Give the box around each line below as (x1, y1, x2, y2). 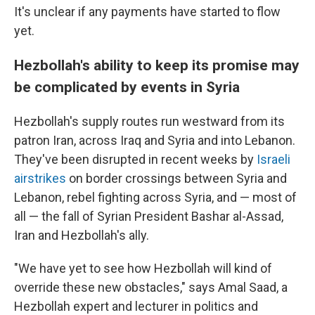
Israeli (257, 152, 290, 167)
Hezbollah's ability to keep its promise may (14, 56, 300, 74)
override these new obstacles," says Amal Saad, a (14, 280, 288, 295)
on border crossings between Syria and (66, 171, 287, 186)
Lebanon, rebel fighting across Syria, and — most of (14, 190, 297, 205)
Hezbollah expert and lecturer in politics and (14, 299, 258, 314)
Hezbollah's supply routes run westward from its (14, 114, 285, 129)
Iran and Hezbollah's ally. (14, 228, 149, 243)
